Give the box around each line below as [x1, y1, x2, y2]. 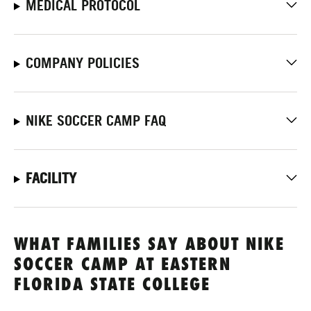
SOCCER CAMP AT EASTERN [14, 255, 231, 275]
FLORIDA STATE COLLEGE [14, 276, 210, 295]
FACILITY [25, 169, 76, 187]
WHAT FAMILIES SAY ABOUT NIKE [14, 235, 285, 255]
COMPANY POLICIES [25, 54, 140, 72]
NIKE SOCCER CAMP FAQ [25, 112, 166, 129]
